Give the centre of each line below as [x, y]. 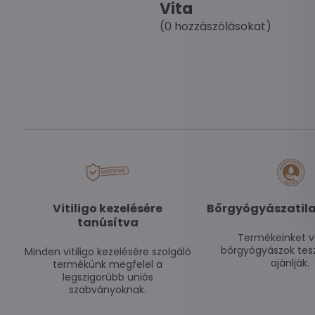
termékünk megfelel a [108, 264]
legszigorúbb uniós [108, 277]
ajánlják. [290, 263]
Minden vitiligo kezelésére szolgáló [108, 252]
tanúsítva [108, 223]
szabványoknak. [108, 290]
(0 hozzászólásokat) [215, 26]
